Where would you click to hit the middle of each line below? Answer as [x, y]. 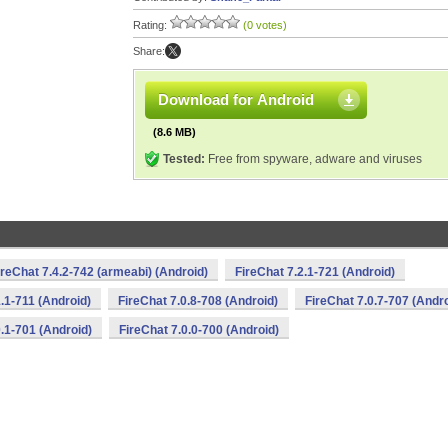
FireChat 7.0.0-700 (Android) [199, 330]
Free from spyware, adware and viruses [313, 159]
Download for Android [236, 99]
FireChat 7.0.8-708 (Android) [198, 301]
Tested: [184, 159]
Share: [149, 51]
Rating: [151, 25]
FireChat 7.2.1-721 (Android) [315, 272]
